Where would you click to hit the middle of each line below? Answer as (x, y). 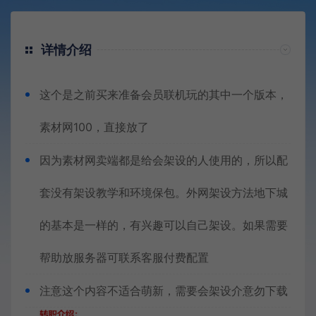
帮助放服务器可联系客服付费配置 (124, 257)
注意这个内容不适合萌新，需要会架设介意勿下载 (164, 291)
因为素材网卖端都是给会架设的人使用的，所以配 (164, 160)
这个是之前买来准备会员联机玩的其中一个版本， (164, 95)
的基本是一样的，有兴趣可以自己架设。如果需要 (164, 225)
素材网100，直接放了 (94, 127)
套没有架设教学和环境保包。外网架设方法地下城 (164, 193)
